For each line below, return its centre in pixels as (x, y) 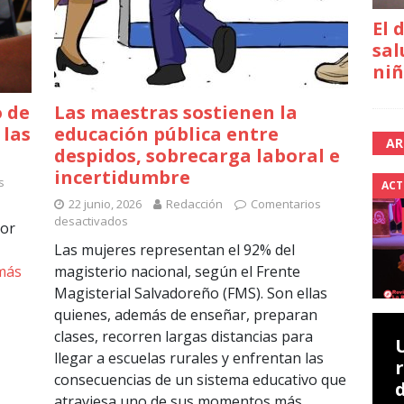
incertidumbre (122, 178)
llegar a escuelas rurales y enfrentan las (188, 358)
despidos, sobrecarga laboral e (197, 156)
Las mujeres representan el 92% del (174, 250)
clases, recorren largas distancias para (183, 337)
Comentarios (285, 204)
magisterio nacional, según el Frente (177, 272)
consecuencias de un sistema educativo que (200, 380)
